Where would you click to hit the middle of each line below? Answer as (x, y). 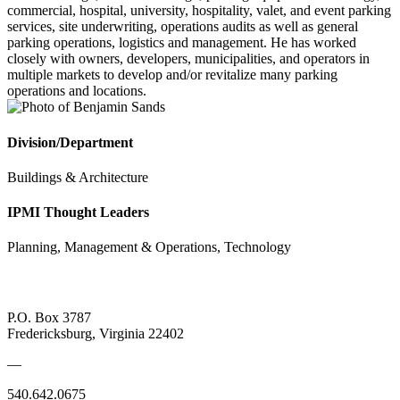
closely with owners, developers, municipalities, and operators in (188, 59)
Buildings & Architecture (78, 177)
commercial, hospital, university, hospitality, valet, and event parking (199, 11)
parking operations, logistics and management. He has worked (182, 43)
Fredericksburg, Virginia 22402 (96, 333)
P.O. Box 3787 (49, 317)
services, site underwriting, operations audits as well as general (183, 27)
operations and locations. (77, 91)
